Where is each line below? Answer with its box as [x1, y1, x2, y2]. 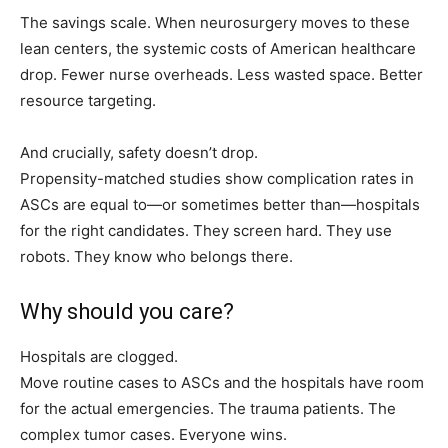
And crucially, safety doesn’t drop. [20, 143, 258, 163]
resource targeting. [20, 91, 156, 111]
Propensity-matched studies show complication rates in [20, 169, 414, 189]
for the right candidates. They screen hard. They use [20, 221, 392, 241]
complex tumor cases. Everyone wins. [20, 425, 287, 445]
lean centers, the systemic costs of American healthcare [20, 39, 416, 59]
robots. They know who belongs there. [20, 247, 293, 267]
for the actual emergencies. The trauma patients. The [20, 399, 396, 419]
